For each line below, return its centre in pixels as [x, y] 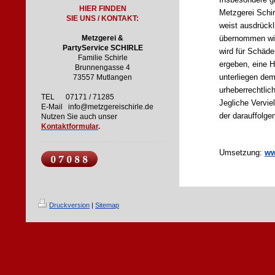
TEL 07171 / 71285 [78, 97]
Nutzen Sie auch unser [79, 117]
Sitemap [107, 205]
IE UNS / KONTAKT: [105, 18]
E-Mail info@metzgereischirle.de [97, 107]
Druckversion [69, 205]
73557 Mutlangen [103, 77]
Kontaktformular [70, 126]
